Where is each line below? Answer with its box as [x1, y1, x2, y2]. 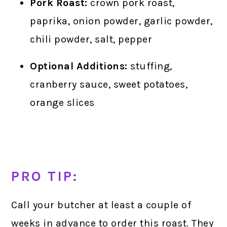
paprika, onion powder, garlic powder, [30, 15, 213, 27]
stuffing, [127, 60, 172, 72]
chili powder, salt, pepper [30, 33, 153, 45]
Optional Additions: [30, 60, 128, 72]
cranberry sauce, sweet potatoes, [30, 78, 188, 90]
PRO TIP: [11, 168, 79, 184]
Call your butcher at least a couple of [11, 199, 192, 211]
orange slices [30, 96, 95, 108]
